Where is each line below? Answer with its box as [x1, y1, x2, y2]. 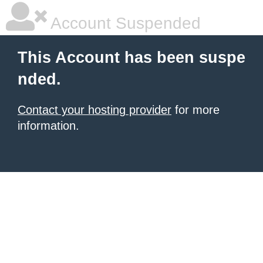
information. [18, 119, 79, 132]
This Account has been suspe [18, 49, 245, 66]
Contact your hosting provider [18, 103, 171, 116]
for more [171, 103, 220, 116]
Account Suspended [47, 14, 201, 32]
